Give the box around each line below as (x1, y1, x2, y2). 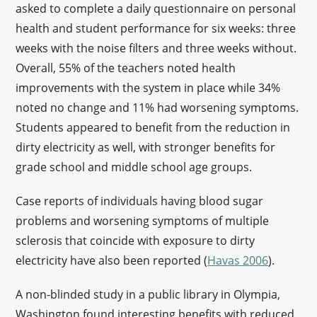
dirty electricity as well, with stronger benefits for (16, 139, 276, 155)
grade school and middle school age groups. (16, 159, 255, 175)
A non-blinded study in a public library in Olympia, (16, 287, 281, 302)
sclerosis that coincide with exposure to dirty (16, 233, 255, 248)
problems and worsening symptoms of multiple (16, 213, 270, 229)
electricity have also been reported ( (16, 253, 208, 268)
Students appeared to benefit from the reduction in (16, 120, 291, 135)
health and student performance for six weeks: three (16, 21, 296, 36)
